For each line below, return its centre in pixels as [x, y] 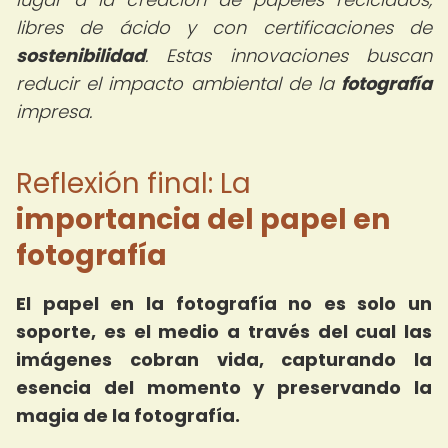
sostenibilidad [80, 55]
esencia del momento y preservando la [224, 387]
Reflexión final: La [133, 183]
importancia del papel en [203, 219]
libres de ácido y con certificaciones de [224, 27]
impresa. [54, 111]
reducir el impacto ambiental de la [178, 83]
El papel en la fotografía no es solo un [224, 303]
